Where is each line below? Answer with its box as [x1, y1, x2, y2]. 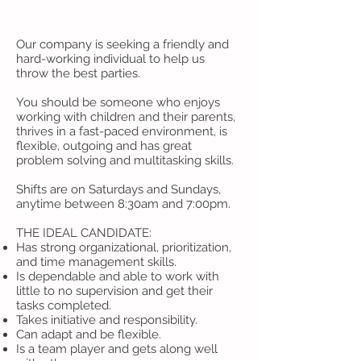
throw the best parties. [16, 66, 140, 81]
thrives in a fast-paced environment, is [16, 124, 227, 139]
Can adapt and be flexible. [16, 327, 164, 342]
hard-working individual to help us [16, 52, 205, 66]
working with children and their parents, [16, 110, 235, 124]
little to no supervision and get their [16, 284, 213, 298]
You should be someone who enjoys [16, 95, 220, 110]
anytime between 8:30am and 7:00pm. [16, 197, 230, 211]
